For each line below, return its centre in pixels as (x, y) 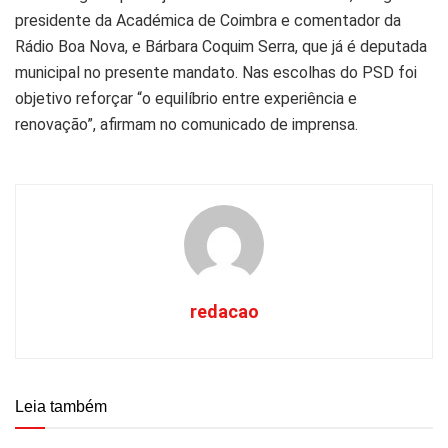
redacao (224, 312)
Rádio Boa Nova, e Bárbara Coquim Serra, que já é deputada (221, 47)
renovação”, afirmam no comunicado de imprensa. (188, 125)
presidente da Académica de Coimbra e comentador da (208, 21)
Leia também (61, 407)
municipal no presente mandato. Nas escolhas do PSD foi (216, 73)
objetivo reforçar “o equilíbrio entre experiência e (186, 99)
